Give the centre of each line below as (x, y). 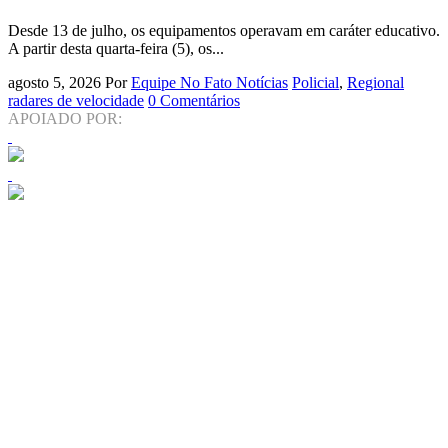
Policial (315, 83)
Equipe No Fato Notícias (209, 83)
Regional (375, 83)
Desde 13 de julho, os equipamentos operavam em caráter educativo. (224, 31)
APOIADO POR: (65, 119)
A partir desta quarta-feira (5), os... (116, 49)
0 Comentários (194, 101)
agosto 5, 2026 (54, 83)
